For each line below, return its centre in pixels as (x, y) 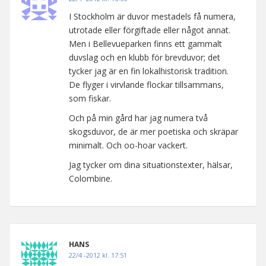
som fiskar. (90, 98)
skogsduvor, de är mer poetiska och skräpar (153, 131)
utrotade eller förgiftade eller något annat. (150, 30)
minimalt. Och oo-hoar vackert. (128, 145)
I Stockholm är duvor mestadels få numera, (152, 16)
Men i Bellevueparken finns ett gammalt (145, 43)
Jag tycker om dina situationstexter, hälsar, (151, 164)
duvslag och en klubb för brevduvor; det (145, 57)
